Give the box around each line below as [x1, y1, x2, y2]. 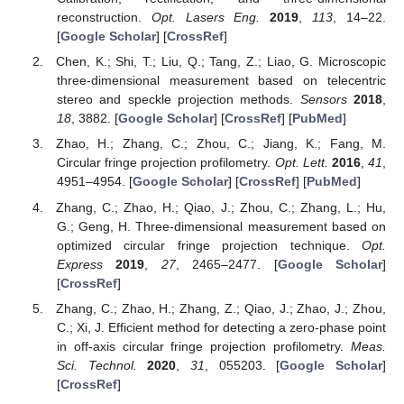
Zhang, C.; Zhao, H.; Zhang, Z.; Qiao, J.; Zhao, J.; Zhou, [56, 300, 386, 316]
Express [56, 256, 103, 271]
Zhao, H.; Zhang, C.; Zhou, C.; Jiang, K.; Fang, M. [56, 136, 386, 151]
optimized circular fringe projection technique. [56, 237, 362, 252]
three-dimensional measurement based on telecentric [56, 73, 386, 88]
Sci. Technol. [56, 357, 137, 372]
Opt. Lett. [274, 155, 328, 170]
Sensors [299, 92, 347, 107]
